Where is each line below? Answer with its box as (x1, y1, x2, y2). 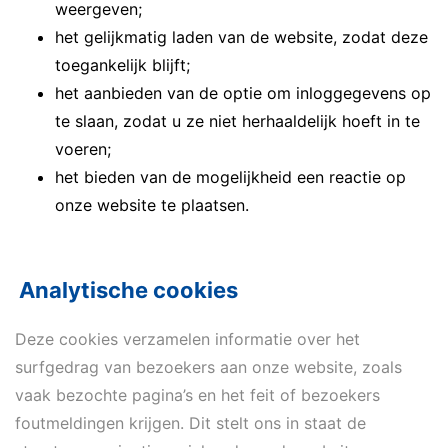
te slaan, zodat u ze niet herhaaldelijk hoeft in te (55, 111, 420, 131)
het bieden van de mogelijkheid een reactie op (55, 167, 406, 187)
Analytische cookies (19, 277, 239, 303)
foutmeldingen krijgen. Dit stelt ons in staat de (15, 413, 366, 433)
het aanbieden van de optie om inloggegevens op (55, 83, 431, 103)
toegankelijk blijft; (55, 55, 190, 75)
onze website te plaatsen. (55, 195, 249, 215)
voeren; (55, 139, 111, 159)
